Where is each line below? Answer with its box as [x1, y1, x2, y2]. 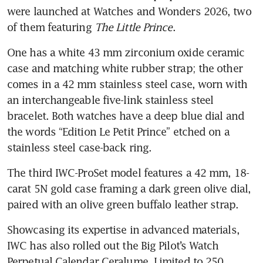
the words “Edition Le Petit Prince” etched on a [7, 124, 230, 138]
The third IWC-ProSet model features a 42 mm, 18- [7, 166, 249, 179]
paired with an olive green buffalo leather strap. [7, 197, 238, 211]
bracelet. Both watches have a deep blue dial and [7, 109, 244, 122]
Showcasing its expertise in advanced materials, [7, 222, 240, 236]
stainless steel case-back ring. [7, 140, 155, 154]
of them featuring [7, 20, 95, 33]
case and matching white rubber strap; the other [7, 61, 242, 75]
